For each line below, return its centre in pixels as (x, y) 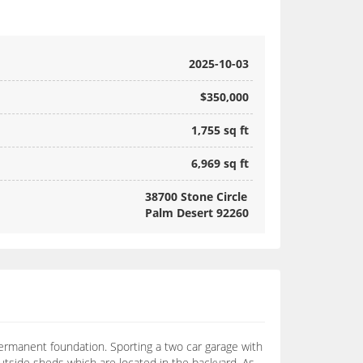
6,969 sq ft (220, 164)
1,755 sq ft (220, 130)
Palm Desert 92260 (197, 213)
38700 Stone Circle (196, 197)
